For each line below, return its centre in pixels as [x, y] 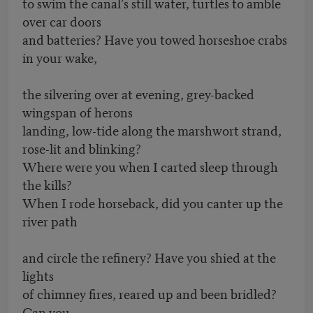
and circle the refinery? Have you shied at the [149, 257]
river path [50, 221]
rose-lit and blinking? [82, 148]
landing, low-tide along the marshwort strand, [152, 130]
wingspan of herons [78, 112]
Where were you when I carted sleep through [150, 166]
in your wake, [60, 57]
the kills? [47, 184]
